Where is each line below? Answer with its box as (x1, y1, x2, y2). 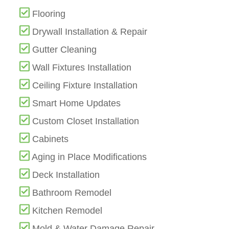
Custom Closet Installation (32, 116, 140, 127)
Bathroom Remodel (32, 188, 112, 198)
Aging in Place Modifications (32, 152, 147, 163)
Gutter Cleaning (32, 44, 97, 55)
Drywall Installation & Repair (32, 27, 148, 37)
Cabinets (32, 134, 69, 145)
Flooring (32, 9, 66, 19)
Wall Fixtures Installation (32, 62, 132, 73)
